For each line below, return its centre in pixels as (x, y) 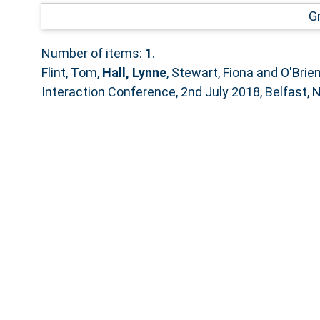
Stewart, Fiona (212, 72)
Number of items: (93, 53)
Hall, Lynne (134, 72)
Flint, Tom (69, 72)
